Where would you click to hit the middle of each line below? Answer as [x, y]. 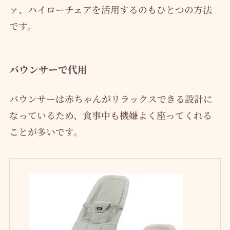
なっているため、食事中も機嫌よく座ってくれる [110, 115]
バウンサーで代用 [48, 69]
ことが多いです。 [46, 132]
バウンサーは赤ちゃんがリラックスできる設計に [111, 99]
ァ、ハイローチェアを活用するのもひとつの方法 [110, 9]
